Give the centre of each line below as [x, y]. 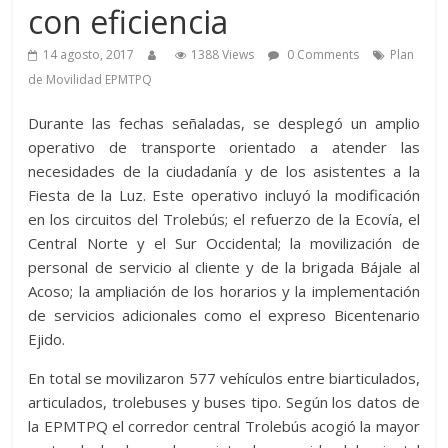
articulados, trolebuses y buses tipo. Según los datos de [224, 402]
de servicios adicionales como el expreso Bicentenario [224, 315]
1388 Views [223, 55]
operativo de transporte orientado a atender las [224, 147]
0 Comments [322, 55]
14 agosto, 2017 [89, 55]
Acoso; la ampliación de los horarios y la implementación [224, 291]
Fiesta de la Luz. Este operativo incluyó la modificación [224, 195]
